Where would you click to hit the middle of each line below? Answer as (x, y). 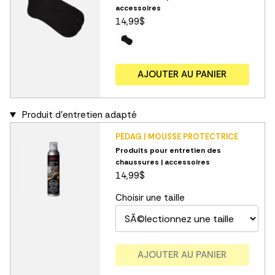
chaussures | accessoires (162, 162)
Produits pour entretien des (168, 151)
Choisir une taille (150, 198)
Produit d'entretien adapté (78, 115)
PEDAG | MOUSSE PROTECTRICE (176, 137)
